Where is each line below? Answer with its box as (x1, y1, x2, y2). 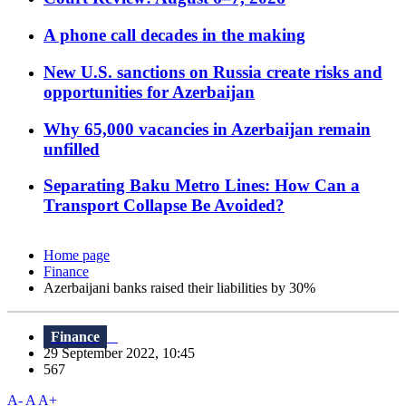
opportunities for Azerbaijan (43, 82, 255, 101)
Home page (43, 247, 110, 264)
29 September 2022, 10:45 (43, 345, 206, 362)
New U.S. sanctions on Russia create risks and (43, 62, 382, 82)
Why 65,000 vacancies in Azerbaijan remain (43, 119, 371, 139)
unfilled (43, 139, 100, 159)
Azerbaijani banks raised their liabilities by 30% (43, 280, 315, 296)
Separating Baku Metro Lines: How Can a (43, 176, 360, 196)
